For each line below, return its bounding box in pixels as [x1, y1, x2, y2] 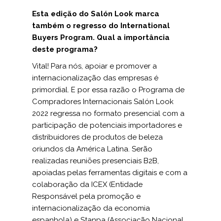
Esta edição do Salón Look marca [32, 9, 159, 18]
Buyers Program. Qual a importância [32, 33, 170, 42]
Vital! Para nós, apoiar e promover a [32, 62, 157, 71]
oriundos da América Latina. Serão [32, 145, 152, 153]
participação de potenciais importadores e [32, 121, 182, 130]
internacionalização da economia [32, 204, 150, 213]
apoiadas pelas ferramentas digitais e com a [32, 168, 187, 177]
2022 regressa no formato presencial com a [32, 109, 184, 118]
